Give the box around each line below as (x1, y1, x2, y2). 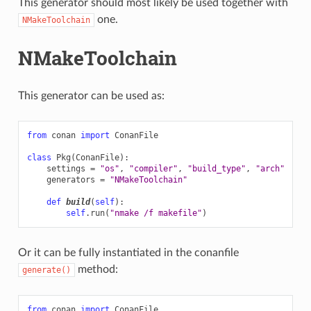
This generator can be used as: (17, 90, 165, 101)
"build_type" (187, 163, 246, 174)
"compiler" (128, 163, 178, 174)
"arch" (255, 163, 285, 174)
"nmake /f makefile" (109, 208, 202, 218)
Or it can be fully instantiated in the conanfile (17, 246, 239, 258)
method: (74, 263, 118, 275)
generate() (22, 264, 71, 275)
